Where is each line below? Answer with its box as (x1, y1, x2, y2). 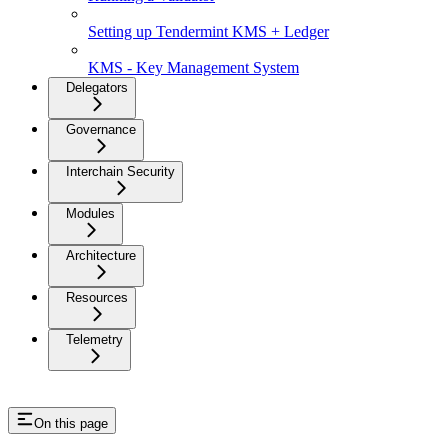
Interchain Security (66, 163, 175, 179)
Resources (66, 289, 128, 305)
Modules (66, 205, 115, 221)
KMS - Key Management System (88, 58, 299, 76)
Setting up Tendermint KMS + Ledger (88, 22, 329, 40)
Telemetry (66, 331, 123, 347)
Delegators (66, 79, 128, 95)
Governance (66, 121, 136, 137)
